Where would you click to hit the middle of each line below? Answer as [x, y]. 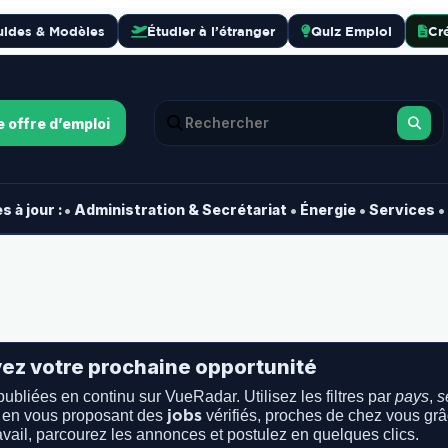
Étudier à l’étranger [210, 30]
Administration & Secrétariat [180, 209]
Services [401, 209]
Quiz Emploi [351, 30]
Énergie [327, 209]
